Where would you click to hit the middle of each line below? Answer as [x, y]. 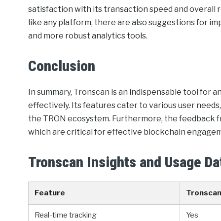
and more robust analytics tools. [88, 36]
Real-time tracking [66, 215]
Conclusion [62, 66]
